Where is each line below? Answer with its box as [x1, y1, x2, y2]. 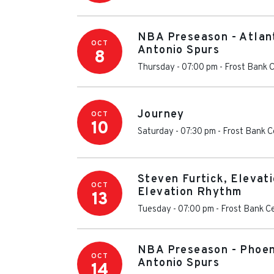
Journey [138, 108, 185, 122]
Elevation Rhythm [138, 185, 242, 199]
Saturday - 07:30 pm [138, 126, 216, 138]
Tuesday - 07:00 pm [138, 203, 214, 215]
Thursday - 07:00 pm [138, 61, 218, 73]
